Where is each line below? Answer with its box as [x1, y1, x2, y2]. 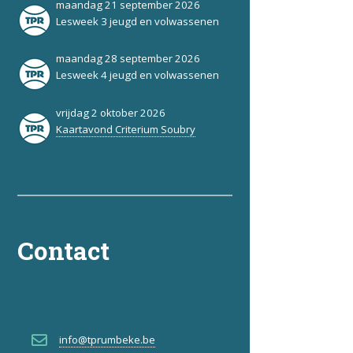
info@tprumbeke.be [58, 333, 155, 347]
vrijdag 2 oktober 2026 [55, 105, 165, 120]
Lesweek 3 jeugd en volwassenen [55, 13, 219, 28]
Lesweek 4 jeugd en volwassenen [55, 68, 219, 83]
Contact [17, 234, 110, 268]
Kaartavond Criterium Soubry [55, 121, 195, 136]
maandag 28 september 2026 [55, 51, 200, 66]
